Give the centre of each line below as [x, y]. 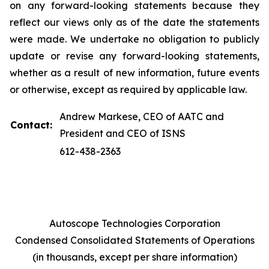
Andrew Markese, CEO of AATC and [142, 116]
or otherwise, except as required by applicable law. [129, 89]
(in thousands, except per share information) [134, 257]
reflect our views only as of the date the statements [134, 22]
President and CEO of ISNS [122, 133]
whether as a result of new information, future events [134, 73]
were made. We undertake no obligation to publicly [134, 39]
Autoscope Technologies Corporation [134, 223]
